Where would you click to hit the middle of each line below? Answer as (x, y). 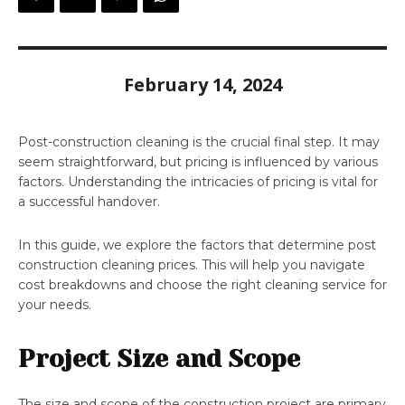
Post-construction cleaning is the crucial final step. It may (199, 142)
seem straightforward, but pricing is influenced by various (198, 162)
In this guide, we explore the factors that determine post (197, 245)
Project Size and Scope (159, 359)
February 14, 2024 (202, 85)
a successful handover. (89, 202)
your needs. (55, 305)
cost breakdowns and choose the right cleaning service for (202, 285)
